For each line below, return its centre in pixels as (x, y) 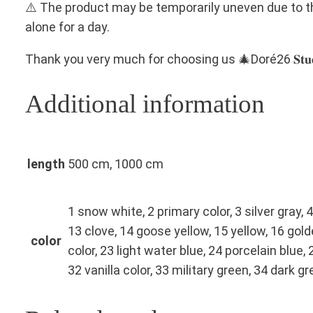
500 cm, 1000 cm (116, 164)
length (46, 164)
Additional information (145, 104)
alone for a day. (67, 27)
